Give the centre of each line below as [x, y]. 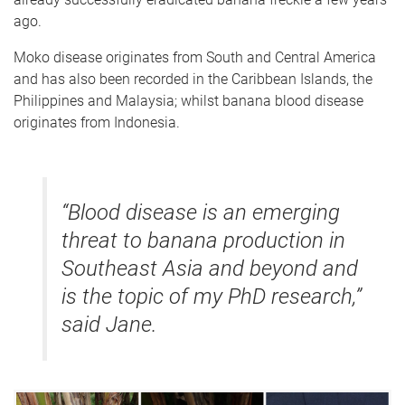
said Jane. [109, 324]
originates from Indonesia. [97, 122]
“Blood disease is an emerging [201, 212]
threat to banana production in [203, 240]
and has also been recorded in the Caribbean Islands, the [193, 79]
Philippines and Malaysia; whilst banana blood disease [188, 100]
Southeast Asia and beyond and [210, 268]
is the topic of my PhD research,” [212, 296]
